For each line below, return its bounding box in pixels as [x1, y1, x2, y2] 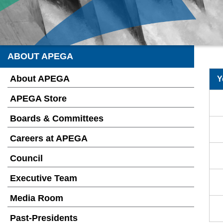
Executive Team [10, 173, 77, 184]
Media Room [10, 193, 63, 204]
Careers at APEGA [10, 133, 88, 144]
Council [10, 153, 43, 164]
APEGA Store [10, 94, 67, 104]
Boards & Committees [10, 113, 104, 124]
